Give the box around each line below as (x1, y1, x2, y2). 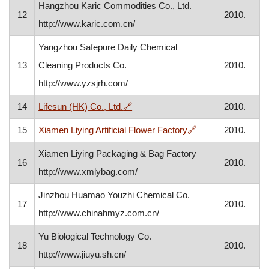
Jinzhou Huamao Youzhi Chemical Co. (38, 190, 190, 200)
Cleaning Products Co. (38, 60, 127, 70)
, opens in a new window (131, 101, 228, 111)
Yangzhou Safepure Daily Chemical (38, 42, 178, 52)
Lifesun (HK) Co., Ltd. (38, 101, 124, 112)
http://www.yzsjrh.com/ (38, 78, 128, 88)
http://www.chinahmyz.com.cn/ (38, 208, 160, 218)
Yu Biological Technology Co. (38, 231, 152, 241)
